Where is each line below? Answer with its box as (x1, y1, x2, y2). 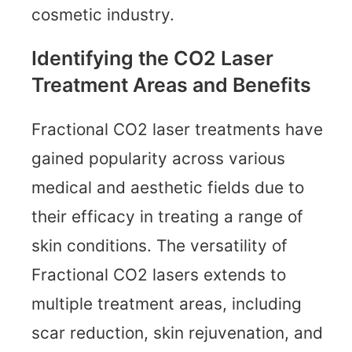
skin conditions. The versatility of (31, 236, 288, 256)
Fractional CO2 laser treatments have (31, 119, 323, 140)
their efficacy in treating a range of (31, 207, 303, 227)
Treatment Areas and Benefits (31, 73, 311, 97)
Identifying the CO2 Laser (31, 46, 273, 71)
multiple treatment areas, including (31, 294, 302, 314)
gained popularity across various (31, 148, 285, 169)
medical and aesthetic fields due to (31, 178, 304, 198)
